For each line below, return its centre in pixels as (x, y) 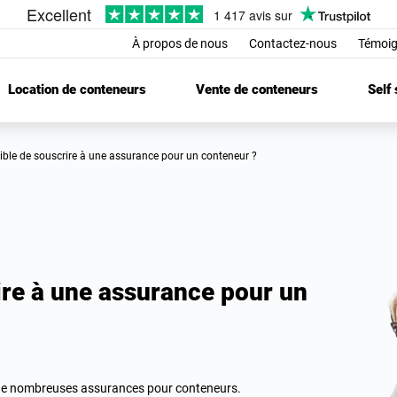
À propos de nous (180, 43)
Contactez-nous (293, 43)
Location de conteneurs (77, 90)
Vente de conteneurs (257, 90)
